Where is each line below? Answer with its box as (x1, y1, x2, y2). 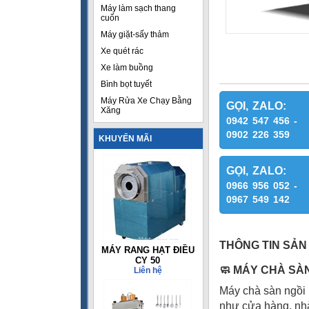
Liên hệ (133, 266, 162, 275)
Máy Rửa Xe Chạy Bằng (101, 96, 192, 106)
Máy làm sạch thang (101, 3, 176, 13)
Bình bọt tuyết (101, 79, 152, 89)
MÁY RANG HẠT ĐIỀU (101, 245, 195, 255)
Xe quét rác (101, 46, 143, 56)
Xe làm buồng (101, 63, 153, 72)
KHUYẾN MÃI (99, 134, 152, 143)
